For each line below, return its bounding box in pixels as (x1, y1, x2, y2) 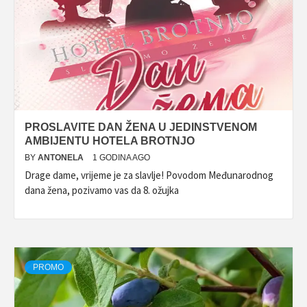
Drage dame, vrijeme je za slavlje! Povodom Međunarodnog (25, 169, 273, 182)
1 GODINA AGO (93, 153, 150, 162)
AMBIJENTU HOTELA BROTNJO (25, 135, 195, 147)
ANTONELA (38, 153, 86, 162)
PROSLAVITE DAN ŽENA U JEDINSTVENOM (25, 121, 257, 133)
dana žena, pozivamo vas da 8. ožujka (25, 184, 179, 197)
